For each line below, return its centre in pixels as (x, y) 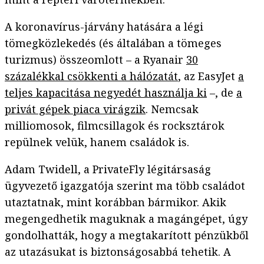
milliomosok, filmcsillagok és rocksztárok (115, 126)
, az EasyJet (208, 76)
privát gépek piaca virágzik (75, 109)
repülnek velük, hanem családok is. (97, 142)
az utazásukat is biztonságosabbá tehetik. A (118, 252)
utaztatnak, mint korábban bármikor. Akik (115, 202)
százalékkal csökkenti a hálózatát (91, 76)
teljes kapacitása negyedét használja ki (106, 93)
